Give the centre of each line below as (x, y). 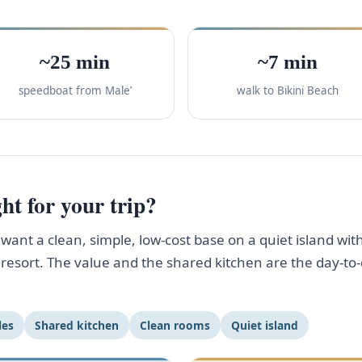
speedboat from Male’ (75, 90)
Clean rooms (175, 325)
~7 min (287, 62)
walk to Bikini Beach (287, 90)
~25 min (75, 62)
